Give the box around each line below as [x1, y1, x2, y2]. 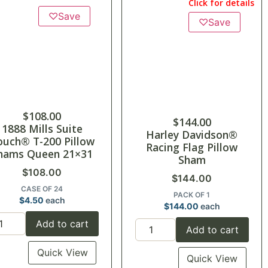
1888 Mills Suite [1, 121, 83, 136]
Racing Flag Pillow [146, 140, 238, 155]
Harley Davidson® [146, 127, 238, 142]
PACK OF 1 [173, 190, 211, 200]
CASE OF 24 [21, 184, 63, 194]
